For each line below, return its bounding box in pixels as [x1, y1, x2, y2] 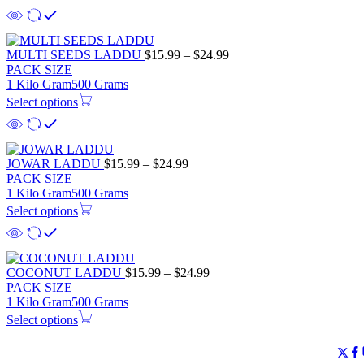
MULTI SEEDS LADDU [6, 47, 145, 62]
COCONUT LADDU [6, 265, 125, 279]
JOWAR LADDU [6, 156, 104, 171]
